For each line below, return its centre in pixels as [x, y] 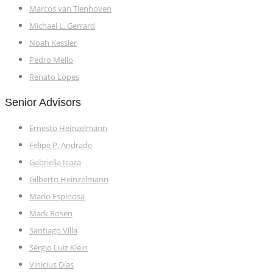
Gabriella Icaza [55, 162]
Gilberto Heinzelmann [69, 179]
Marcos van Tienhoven [70, 9]
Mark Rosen [51, 213]
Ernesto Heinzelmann [68, 128]
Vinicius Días [51, 264]
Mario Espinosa [57, 196]
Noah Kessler [53, 43]
